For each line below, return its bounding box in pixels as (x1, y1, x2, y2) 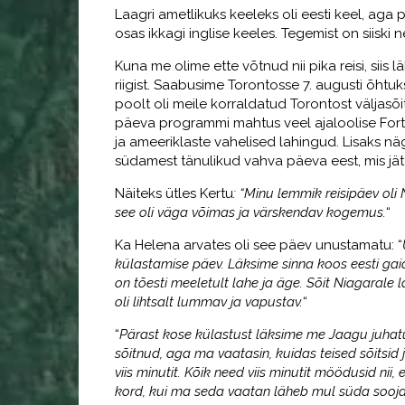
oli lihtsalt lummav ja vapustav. (115, 294, 303, 310)
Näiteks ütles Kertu (115, 185, 233, 202)
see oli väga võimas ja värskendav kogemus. (115, 204, 386, 221)
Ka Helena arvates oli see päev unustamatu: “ (115, 237, 402, 253)
